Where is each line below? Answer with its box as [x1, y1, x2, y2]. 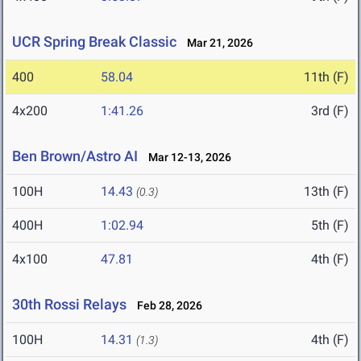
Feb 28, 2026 [130, 299, 202, 313]
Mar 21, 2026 [180, 36, 253, 50]
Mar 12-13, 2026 [141, 151, 231, 164]
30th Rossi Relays [12, 296, 127, 313]
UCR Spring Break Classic [12, 33, 176, 51]
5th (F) [311, 218, 349, 234]
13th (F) [304, 184, 349, 200]
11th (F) [304, 69, 349, 85]
